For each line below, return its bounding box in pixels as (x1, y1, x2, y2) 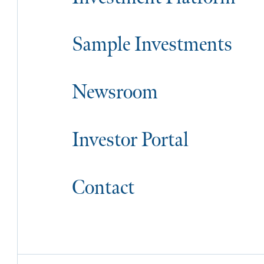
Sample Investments (72, 33, 233, 57)
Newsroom (72, 81, 159, 105)
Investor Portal (72, 128, 189, 152)
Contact (72, 176, 135, 200)
